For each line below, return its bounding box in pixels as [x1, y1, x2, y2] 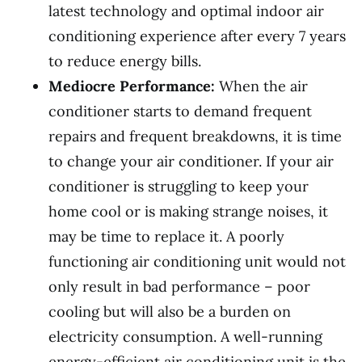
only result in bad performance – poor [48, 276, 310, 296]
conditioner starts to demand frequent [48, 101, 312, 120]
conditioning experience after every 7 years [48, 26, 346, 45]
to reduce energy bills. [48, 51, 201, 70]
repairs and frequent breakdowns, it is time [48, 126, 342, 145]
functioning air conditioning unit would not [48, 251, 346, 271]
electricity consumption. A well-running [48, 326, 322, 346]
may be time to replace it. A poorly [48, 226, 284, 246]
